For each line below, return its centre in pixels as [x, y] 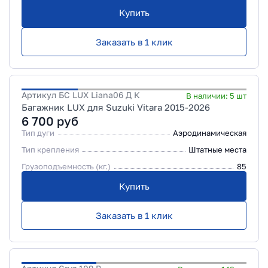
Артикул [40, 95]
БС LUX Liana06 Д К [99, 95]
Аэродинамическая [210, 133]
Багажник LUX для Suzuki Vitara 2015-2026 [116, 107]
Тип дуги [38, 133]
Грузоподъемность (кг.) [66, 166]
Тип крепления [50, 150]
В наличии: [208, 96]
